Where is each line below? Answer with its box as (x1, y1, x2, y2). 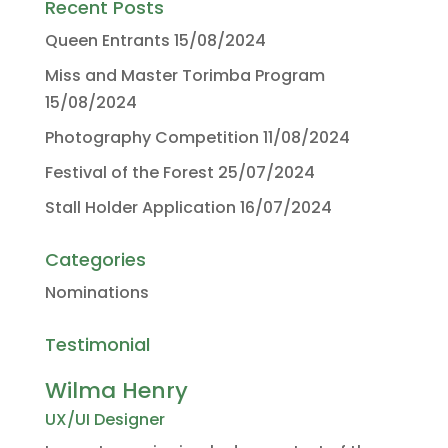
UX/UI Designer (44, 408, 165, 432)
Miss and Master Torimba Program (44, 64, 325, 88)
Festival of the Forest (44, 161, 214, 185)
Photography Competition (44, 126, 259, 150)
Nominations (44, 281, 149, 305)
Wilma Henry (44, 375, 188, 407)
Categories (44, 247, 146, 273)
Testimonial (44, 332, 150, 358)
